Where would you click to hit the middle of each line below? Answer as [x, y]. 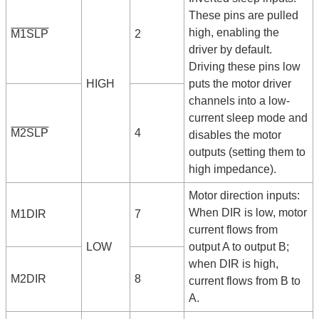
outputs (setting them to [247, 152]
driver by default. [231, 50]
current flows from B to [245, 281]
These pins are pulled [244, 16]
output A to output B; [239, 247]
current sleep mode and [249, 118]
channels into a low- [240, 101]
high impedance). [233, 169]
